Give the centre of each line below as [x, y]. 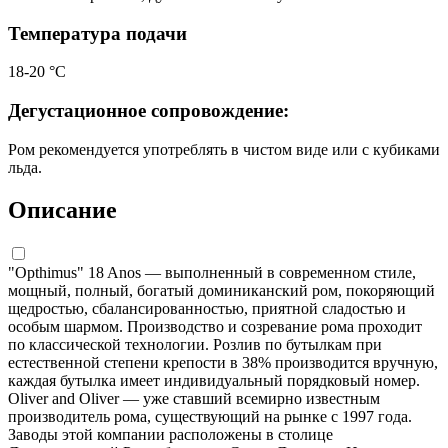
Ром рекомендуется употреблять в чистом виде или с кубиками [224, 149]
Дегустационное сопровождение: [148, 111]
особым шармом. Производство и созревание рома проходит [215, 326]
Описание [62, 209]
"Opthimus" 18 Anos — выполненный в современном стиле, [212, 272]
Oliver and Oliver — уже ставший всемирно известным [194, 398]
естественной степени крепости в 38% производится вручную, [223, 362]
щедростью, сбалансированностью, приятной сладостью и [207, 308]
